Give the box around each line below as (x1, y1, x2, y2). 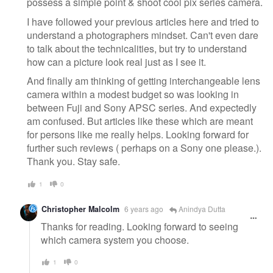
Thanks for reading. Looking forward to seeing (41, 219, 238, 233)
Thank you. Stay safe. (27, 154, 120, 169)
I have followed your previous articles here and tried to (27, 14, 259, 29)
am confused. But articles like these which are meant (27, 114, 253, 129)
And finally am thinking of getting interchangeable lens (27, 74, 260, 88)
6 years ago (124, 203, 163, 214)
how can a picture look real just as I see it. (27, 54, 206, 69)
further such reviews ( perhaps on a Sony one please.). (27, 141, 261, 155)
